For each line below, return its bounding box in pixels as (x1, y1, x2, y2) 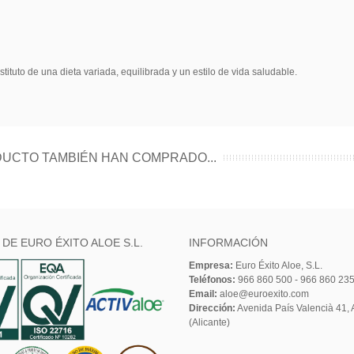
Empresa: (189, 260, 233, 272)
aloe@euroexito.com (217, 288, 309, 300)
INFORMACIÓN (189, 236, 268, 250)
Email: (189, 288, 217, 300)
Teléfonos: (189, 274, 235, 286)
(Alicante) (189, 317, 230, 329)
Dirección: (189, 303, 235, 314)
